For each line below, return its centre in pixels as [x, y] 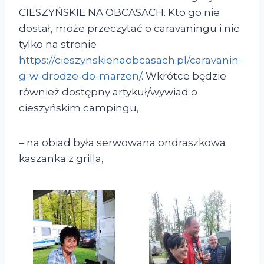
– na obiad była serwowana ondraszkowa [122, 142]
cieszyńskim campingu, [79, 108]
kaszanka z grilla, [61, 158]
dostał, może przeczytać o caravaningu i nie [129, 28]
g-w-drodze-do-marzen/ [80, 76]
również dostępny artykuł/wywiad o [108, 92]
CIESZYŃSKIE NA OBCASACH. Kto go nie [119, 12]
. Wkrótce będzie [184, 76]
